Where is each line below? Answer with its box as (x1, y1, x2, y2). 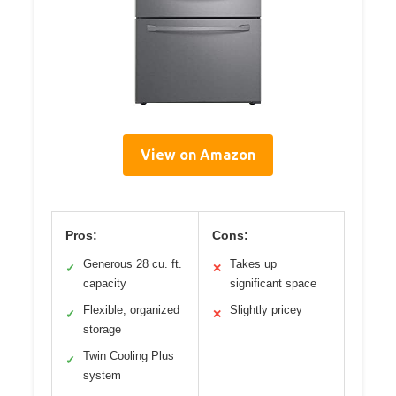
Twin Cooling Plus (83, 349, 174, 363)
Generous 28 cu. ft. (83, 257, 182, 271)
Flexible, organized (83, 303, 179, 317)
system (83, 369, 121, 383)
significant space (229, 277, 316, 291)
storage (83, 323, 121, 337)
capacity (83, 277, 126, 291)
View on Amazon (141, 147, 255, 164)
